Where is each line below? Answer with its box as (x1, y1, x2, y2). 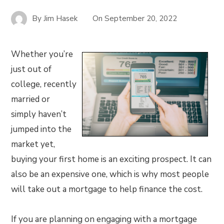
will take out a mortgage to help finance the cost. (11, 183, 203, 195)
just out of (11, 63, 52, 75)
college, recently (11, 78, 77, 90)
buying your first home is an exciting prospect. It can (11, 153, 212, 165)
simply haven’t (11, 108, 67, 120)
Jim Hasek (43, 13, 78, 23)
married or (11, 93, 50, 105)
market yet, (11, 138, 55, 150)
